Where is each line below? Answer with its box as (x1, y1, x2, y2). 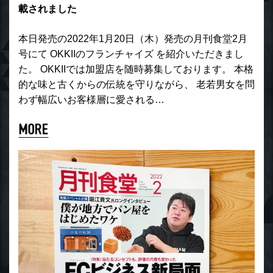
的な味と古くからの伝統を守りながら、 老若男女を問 (18, 79, 255, 90)
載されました (18, 3, 77, 14)
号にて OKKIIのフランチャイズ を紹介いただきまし (18, 48, 244, 59)
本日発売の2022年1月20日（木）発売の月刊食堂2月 (18, 33, 247, 44)
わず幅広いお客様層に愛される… (18, 94, 165, 105)
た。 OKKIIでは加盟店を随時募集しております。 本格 (18, 63, 253, 74)
